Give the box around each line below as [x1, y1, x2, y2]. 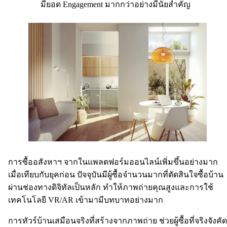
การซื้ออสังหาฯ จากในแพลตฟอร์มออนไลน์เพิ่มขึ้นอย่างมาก [8, 157, 218, 166]
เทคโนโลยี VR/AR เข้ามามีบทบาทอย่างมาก [8, 195, 165, 204]
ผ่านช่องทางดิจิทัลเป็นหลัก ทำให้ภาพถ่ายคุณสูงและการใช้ [8, 182, 213, 192]
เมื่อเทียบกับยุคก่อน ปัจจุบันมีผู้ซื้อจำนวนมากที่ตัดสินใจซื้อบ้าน [8, 170, 223, 179]
